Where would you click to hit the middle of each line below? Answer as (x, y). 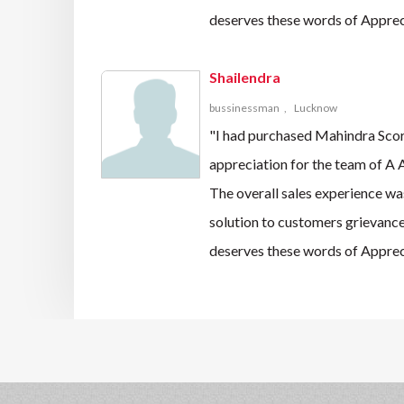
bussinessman (244, 108)
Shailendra (245, 77)
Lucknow (316, 108)
